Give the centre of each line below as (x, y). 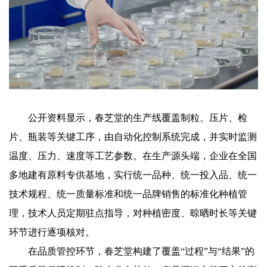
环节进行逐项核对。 (52, 232)
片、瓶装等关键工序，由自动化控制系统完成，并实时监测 (133, 136)
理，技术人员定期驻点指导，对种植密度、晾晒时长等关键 (133, 213)
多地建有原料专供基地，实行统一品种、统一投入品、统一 (133, 175)
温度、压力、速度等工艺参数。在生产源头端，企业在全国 (133, 156)
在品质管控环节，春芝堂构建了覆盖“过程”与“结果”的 (132, 251)
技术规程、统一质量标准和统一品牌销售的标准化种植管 (128, 194)
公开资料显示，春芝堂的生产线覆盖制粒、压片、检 (128, 117)
